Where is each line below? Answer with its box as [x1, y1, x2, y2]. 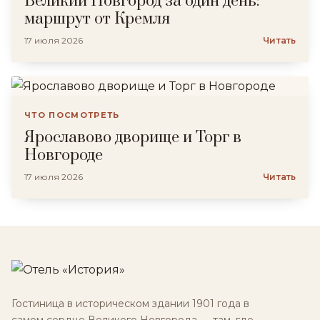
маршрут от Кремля [24, 9, 170, 29]
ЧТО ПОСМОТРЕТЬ [24, 110, 120, 120]
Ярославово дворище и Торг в [24, 128, 241, 147]
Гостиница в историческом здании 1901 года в [11, 297, 249, 310]
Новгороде [24, 146, 103, 165]
